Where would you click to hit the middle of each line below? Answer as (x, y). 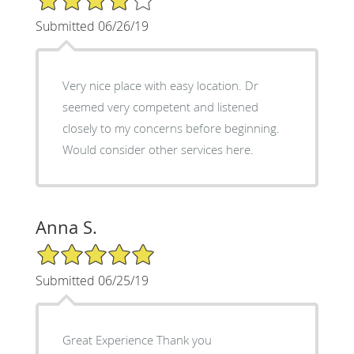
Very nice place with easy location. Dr (153, 85)
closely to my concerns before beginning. (171, 128)
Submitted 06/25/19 (92, 280)
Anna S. (66, 227)
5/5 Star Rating (74, 249)
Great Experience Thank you (184, 339)
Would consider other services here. (158, 149)
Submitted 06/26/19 (92, 26)
